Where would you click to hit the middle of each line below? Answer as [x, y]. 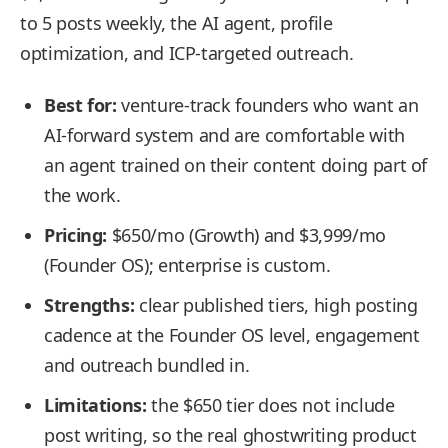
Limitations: [95, 405]
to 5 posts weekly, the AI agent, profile [176, 23]
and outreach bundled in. [147, 365]
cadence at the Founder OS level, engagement [232, 335]
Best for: [80, 105]
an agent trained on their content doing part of [236, 165]
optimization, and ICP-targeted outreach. [187, 53]
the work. [82, 195]
